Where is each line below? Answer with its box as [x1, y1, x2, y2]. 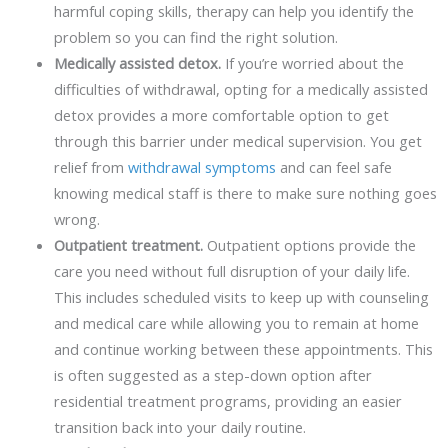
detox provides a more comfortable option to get [53, 104, 389, 125]
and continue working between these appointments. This [53, 338, 433, 359]
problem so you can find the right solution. [53, 26, 338, 47]
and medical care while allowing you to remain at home [53, 312, 419, 333]
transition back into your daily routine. [53, 416, 306, 437]
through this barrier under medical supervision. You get [53, 130, 422, 151]
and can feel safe [275, 156, 392, 177]
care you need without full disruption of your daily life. [53, 260, 410, 281]
